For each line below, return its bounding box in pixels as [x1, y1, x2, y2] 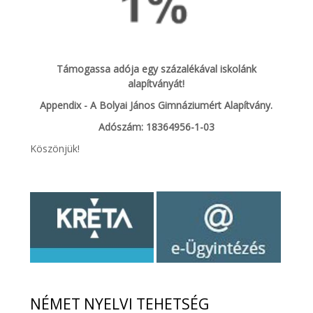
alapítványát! [128, 77, 185, 91]
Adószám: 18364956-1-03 [98, 120, 214, 134]
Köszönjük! [30, 142, 80, 156]
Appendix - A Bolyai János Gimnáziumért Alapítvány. [40, 99, 273, 112]
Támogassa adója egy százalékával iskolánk [56, 62, 256, 76]
